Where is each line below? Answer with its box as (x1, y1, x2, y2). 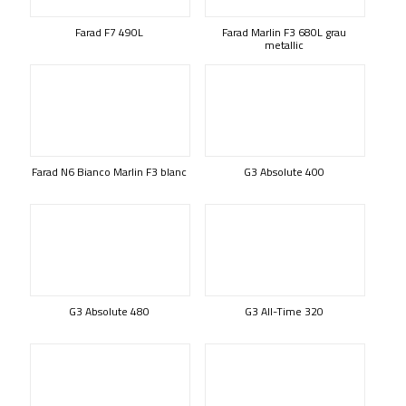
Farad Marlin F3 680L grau (221, 24, 346, 41)
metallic (264, 36, 304, 53)
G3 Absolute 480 (68, 303, 150, 320)
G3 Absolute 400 (243, 163, 324, 180)
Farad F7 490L (74, 24, 143, 41)
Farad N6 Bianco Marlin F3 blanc (31, 163, 187, 180)
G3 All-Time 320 (244, 303, 324, 320)
